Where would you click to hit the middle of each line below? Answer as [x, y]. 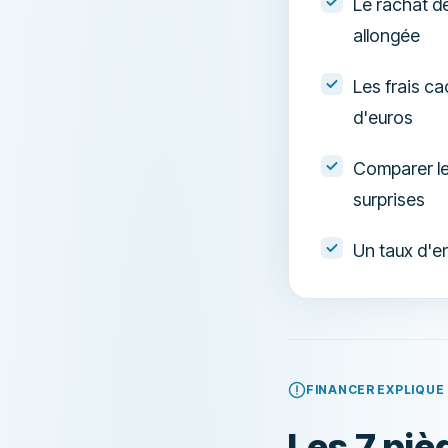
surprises [389, 199]
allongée [386, 35]
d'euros [383, 117]
